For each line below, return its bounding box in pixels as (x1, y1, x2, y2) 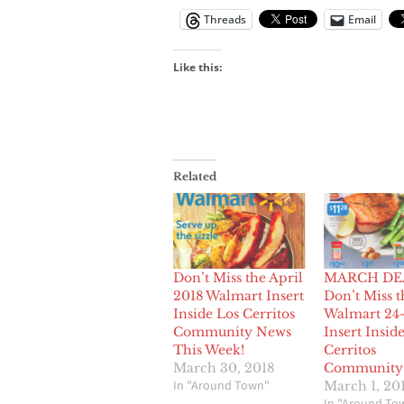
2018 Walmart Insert (173, 288, 304, 305)
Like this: (173, 60, 222, 76)
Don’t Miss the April (173, 270, 303, 287)
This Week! (173, 342, 244, 359)
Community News (173, 324, 291, 341)
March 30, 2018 (173, 360, 274, 377)
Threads (204, 12, 246, 28)
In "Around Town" (173, 377, 270, 396)
